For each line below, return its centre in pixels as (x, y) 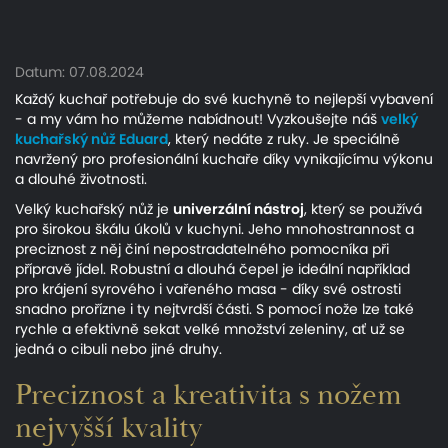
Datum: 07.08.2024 (79, 72)
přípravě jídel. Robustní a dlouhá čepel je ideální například (212, 269)
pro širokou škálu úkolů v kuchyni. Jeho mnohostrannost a (214, 229)
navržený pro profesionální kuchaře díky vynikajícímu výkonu (224, 159)
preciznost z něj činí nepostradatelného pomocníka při (202, 249)
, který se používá (363, 209)
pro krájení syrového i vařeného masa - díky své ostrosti (208, 289)
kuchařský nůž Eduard (91, 139)
